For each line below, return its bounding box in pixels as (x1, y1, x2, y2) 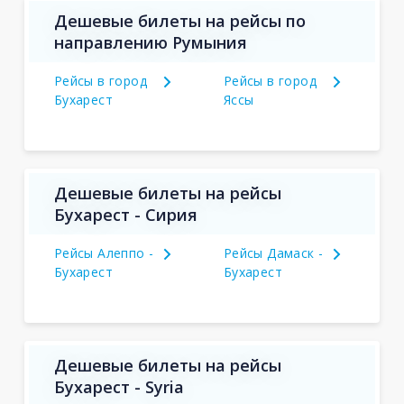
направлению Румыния (53, 32, 247, 53)
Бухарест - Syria (53, 376, 184, 398)
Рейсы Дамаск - (223, 244, 324, 262)
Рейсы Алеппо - (53, 244, 154, 262)
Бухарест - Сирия (53, 204, 197, 225)
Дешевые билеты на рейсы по (53, 10, 306, 32)
